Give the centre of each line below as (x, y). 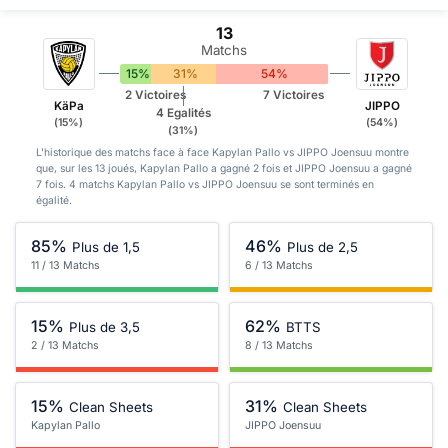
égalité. (53, 200)
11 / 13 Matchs (65, 266)
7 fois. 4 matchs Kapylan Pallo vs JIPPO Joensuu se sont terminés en (204, 184)
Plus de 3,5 (105, 326)
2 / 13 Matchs (65, 346)
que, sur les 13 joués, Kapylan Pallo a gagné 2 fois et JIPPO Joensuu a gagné (223, 168)
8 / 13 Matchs (279, 346)
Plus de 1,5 (106, 246)
